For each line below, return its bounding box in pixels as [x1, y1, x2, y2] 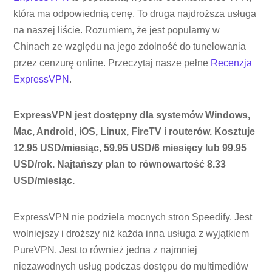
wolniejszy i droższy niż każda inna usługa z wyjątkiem [13, 228, 250, 239]
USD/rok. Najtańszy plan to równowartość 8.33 [13, 159, 226, 170]
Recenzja [211, 57, 253, 68]
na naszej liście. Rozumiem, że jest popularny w [13, 24, 220, 35]
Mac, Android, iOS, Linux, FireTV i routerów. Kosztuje [13, 126, 256, 137]
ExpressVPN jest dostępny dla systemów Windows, [13, 110, 251, 121]
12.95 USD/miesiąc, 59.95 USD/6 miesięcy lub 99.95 [13, 143, 247, 154]
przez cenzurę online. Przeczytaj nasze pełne [13, 57, 211, 68]
